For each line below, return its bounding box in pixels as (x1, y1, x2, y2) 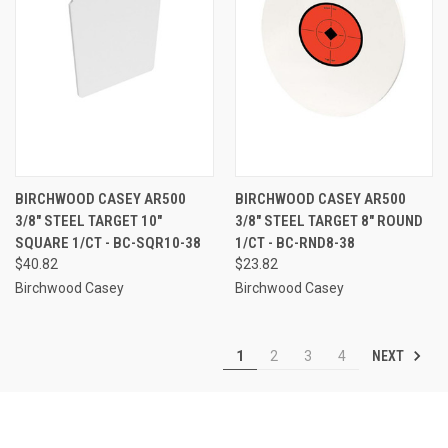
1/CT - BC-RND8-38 (234, 233, 355, 252)
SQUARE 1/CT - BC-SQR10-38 (15, 233, 201, 252)
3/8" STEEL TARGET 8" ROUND (234, 211, 423, 230)
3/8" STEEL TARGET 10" (15, 211, 162, 230)
